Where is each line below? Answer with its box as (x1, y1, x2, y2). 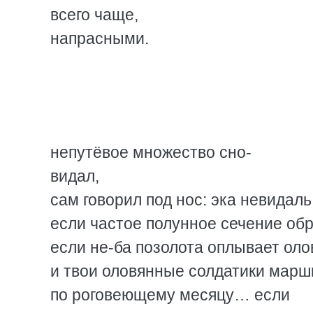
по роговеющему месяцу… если (50, 286, 290, 304)
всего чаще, (50, 6, 138, 24)
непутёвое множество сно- (50, 143, 252, 161)
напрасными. (50, 29, 149, 48)
